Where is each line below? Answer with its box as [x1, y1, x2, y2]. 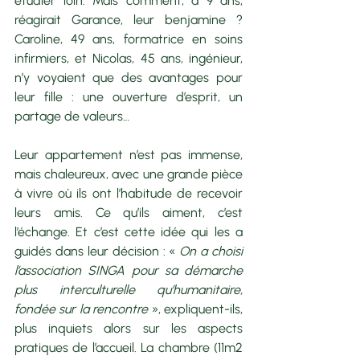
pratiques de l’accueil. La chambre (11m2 [14, 339, 243, 355]
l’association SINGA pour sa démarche [14, 262, 243, 278]
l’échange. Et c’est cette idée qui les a [14, 223, 243, 239]
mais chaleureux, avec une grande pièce [14, 166, 243, 182]
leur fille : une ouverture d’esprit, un [14, 88, 243, 104]
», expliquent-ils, [151, 301, 243, 317]
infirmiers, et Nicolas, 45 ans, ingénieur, [14, 50, 243, 66]
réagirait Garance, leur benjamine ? [14, 11, 243, 27]
